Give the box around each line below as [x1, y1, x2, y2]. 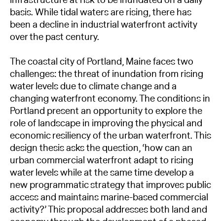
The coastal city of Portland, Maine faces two [10, 55, 193, 69]
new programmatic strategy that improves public [10, 179, 211, 192]
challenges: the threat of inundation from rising [10, 68, 203, 81]
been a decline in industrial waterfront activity [10, 18, 197, 31]
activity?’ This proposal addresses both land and [10, 203, 207, 217]
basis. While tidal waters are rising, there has [10, 5, 191, 19]
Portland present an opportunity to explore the [10, 105, 202, 118]
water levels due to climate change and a [10, 80, 177, 93]
